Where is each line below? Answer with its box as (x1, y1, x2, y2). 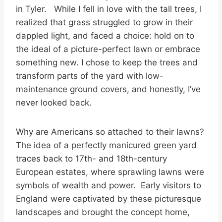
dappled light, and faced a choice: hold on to (16, 31, 194, 41)
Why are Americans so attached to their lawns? (16, 127, 204, 137)
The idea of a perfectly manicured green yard (16, 140, 197, 151)
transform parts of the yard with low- (16, 71, 164, 81)
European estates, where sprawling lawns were (16, 167, 204, 177)
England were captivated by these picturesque (16, 194, 201, 204)
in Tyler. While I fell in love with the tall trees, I (16, 4, 202, 14)
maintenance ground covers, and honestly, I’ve (16, 84, 201, 95)
